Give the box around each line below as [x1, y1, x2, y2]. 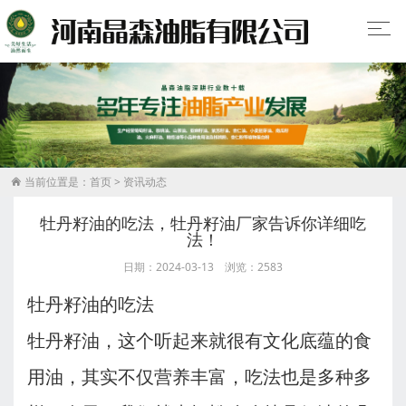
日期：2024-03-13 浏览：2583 [123, 259, 283, 275]
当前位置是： [22, 174, 90, 190]
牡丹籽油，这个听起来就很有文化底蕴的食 [27, 331, 372, 352]
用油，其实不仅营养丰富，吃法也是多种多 [27, 367, 372, 388]
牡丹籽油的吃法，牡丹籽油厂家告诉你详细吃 [40, 212, 366, 235]
